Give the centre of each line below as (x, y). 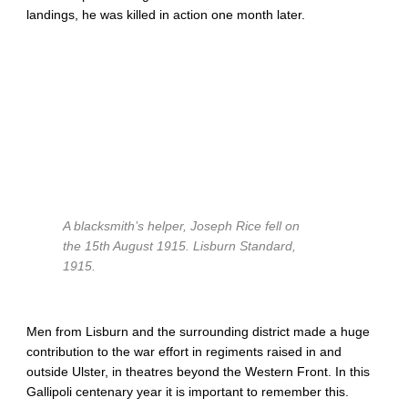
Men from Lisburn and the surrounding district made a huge (199, 331)
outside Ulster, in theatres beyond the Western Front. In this (199, 372)
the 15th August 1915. (127, 247)
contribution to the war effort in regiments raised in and (184, 352)
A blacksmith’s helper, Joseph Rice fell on (182, 227)
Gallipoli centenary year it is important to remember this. (188, 392)
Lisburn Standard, (245, 247)
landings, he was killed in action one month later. (166, 15)
